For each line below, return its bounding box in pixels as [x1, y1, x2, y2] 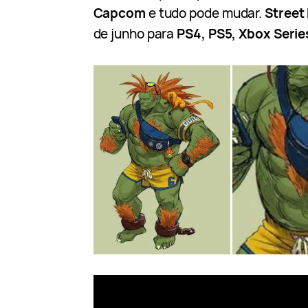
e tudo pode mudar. [148, 4, 265, 23]
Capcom [93, 4, 148, 23]
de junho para [93, 25, 177, 43]
